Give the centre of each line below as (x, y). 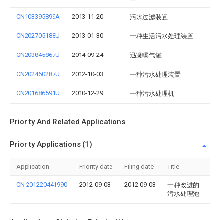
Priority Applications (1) (51, 144)
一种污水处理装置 (155, 74)
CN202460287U (38, 74)
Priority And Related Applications (68, 122)
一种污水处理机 (152, 94)
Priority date (96, 167)
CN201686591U (38, 93)
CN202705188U (38, 36)
